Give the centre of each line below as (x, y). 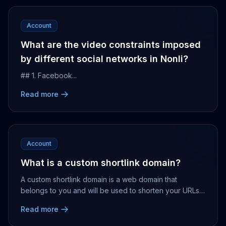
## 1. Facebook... (49, 75)
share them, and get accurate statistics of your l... (102, 202)
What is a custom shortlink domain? (101, 163)
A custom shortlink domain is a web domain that (99, 179)
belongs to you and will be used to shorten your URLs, (111, 190)
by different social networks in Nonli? (104, 59)
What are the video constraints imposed (111, 45)
